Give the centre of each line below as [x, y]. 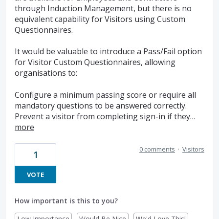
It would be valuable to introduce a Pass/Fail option [108, 52]
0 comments [157, 149]
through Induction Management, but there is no [103, 8]
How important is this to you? [66, 201]
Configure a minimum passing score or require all [105, 95]
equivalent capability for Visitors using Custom [100, 19]
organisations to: [46, 73]
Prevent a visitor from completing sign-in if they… [105, 116]
